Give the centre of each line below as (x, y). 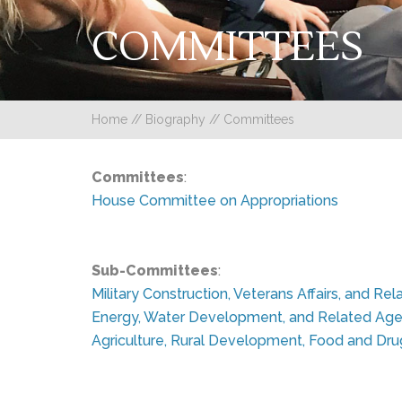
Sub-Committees (155, 271)
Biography (175, 119)
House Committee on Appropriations (215, 201)
